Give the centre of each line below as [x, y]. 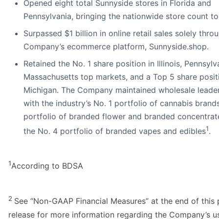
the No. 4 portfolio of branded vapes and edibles [115, 131]
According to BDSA [47, 166]
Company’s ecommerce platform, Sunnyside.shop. [116, 47]
